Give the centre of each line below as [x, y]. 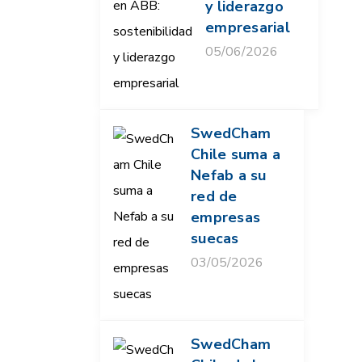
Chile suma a [236, 155]
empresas [225, 218]
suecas [215, 239]
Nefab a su [229, 176]
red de [214, 197]
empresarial [248, 28]
